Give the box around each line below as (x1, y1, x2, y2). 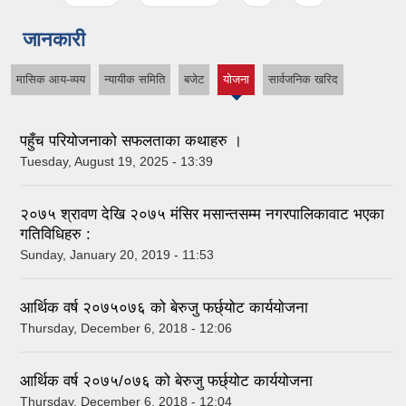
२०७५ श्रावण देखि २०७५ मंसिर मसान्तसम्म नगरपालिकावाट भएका (20, 205, 384, 223)
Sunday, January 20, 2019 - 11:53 (20, 246, 214, 262)
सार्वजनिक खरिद (268, 72, 338, 87)
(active (218, 82, 255, 96)
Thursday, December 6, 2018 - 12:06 (20, 320, 232, 335)
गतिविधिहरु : (20, 225, 91, 243)
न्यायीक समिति (104, 72, 165, 87)
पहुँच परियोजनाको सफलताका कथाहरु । (20, 131, 242, 150)
